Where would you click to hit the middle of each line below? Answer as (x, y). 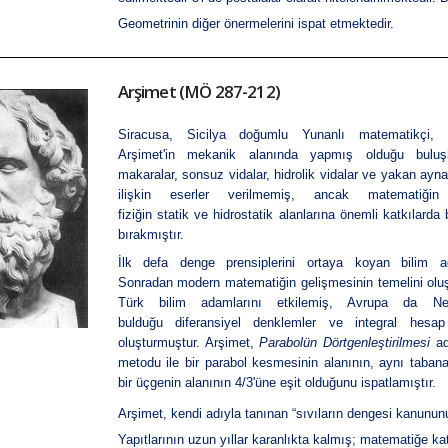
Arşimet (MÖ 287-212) (198, 92)
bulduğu (146, 323)
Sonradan (147, 283)
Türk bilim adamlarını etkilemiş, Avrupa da (275, 303)
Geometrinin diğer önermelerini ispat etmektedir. (255, 24)
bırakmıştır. (150, 235)
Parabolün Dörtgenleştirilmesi (345, 343)
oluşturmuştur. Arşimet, (188, 343)
